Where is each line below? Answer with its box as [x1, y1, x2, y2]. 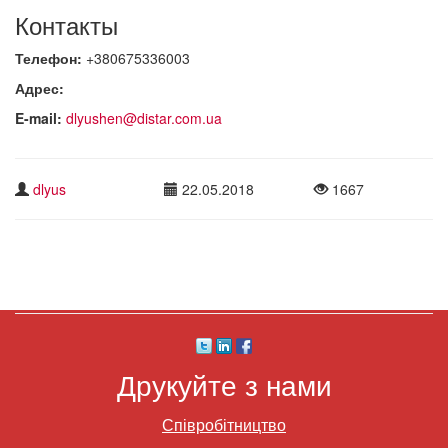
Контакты [15, 6, 118, 42]
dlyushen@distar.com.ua [66, 107, 222, 128]
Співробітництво [162, 412, 286, 436]
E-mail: [15, 107, 66, 128]
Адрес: [15, 77, 64, 98]
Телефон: [15, 47, 86, 68]
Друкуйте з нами [116, 363, 332, 404]
